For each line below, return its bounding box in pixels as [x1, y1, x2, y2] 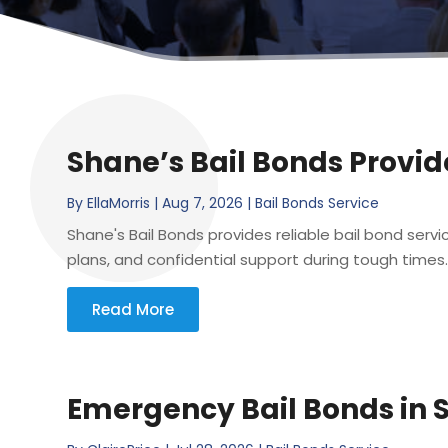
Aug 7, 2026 [162, 192, 244, 213]
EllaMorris [87, 192, 151, 213]
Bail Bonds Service [255, 192, 380, 213]
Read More [92, 298, 175, 320]
